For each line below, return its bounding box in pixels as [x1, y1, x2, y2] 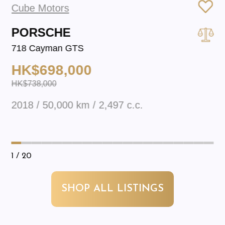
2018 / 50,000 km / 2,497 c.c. [11, 99, 143, 111]
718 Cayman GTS [11, 43, 84, 53]
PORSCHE [11, 25, 71, 39]
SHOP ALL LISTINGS [61, 184, 164, 194]
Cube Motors [11, 2, 69, 14]
